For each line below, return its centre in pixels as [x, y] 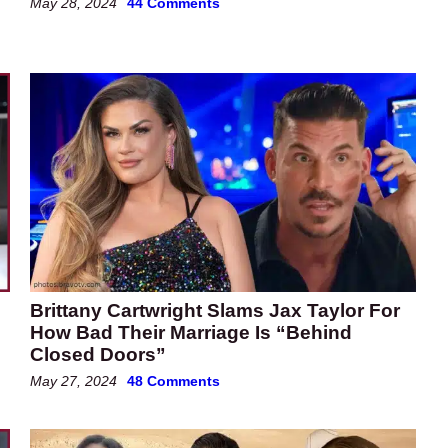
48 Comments [173, 380]
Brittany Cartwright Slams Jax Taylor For [215, 310]
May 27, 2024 [73, 380]
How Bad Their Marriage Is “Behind [191, 332]
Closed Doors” [98, 354]
